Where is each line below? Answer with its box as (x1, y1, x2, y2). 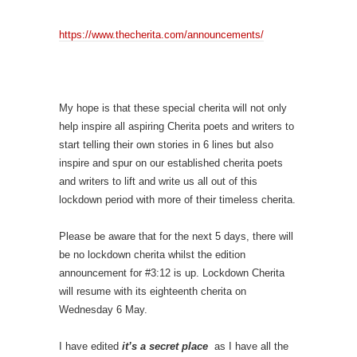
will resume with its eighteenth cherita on (59, 284, 246, 297)
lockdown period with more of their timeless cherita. (59, 193, 296, 206)
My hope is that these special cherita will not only (59, 101, 287, 114)
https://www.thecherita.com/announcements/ (59, 28, 264, 41)
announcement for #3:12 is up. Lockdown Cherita (59, 266, 284, 279)
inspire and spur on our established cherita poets (59, 156, 283, 169)
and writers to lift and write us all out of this (59, 175, 257, 187)
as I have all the (208, 339, 288, 352)
